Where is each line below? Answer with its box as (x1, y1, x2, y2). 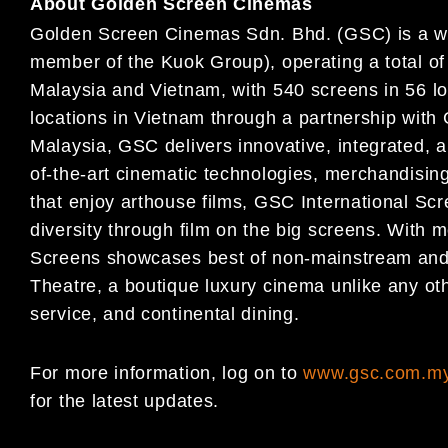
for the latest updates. (30, 391, 220, 412)
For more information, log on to (30, 363, 304, 384)
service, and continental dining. (30, 303, 300, 324)
